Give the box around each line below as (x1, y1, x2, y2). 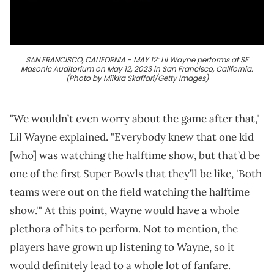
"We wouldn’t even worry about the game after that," (10, 112, 260, 126)
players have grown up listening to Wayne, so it (10, 240, 235, 254)
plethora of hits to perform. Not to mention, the (10, 222, 238, 236)
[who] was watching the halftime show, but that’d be (10, 149, 260, 163)
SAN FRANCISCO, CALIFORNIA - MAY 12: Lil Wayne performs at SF (26, 54, 248, 65)
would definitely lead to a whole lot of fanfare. (10, 259, 231, 273)
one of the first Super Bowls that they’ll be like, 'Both (10, 167, 262, 181)
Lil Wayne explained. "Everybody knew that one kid (10, 130, 254, 144)
